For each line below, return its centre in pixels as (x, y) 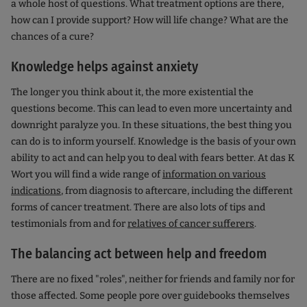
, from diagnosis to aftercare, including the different (177, 191)
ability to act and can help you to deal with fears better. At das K (153, 158)
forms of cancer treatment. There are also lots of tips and (138, 208)
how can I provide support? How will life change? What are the (150, 21)
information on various (214, 175)
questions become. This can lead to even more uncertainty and (151, 109)
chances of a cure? (52, 37)
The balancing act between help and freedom (139, 254)
